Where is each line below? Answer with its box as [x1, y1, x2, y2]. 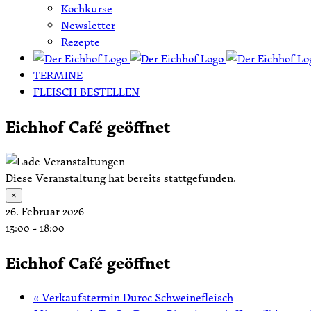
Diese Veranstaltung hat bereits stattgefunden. [6, 169, 236, 186]
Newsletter [61, 17, 115, 33]
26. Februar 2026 [6, 202, 84, 219]
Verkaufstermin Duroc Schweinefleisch [39, 288, 233, 305]
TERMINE [33, 67, 83, 83]
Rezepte [61, 33, 100, 50]
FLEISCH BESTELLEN [33, 83, 140, 100]
